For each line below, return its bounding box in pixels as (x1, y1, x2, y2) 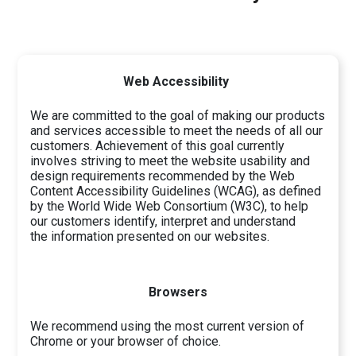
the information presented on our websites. (30, 229, 270, 245)
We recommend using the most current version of (30, 319, 305, 335)
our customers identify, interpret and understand (30, 214, 296, 230)
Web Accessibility (123, 74, 233, 90)
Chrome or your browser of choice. (30, 334, 222, 350)
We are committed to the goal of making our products (30, 108, 326, 124)
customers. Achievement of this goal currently (30, 138, 285, 154)
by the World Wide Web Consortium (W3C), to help (30, 199, 309, 215)
